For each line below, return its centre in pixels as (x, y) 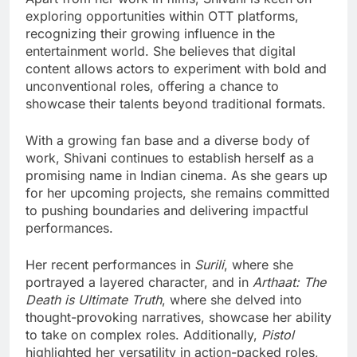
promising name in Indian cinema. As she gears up (177, 176)
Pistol (278, 335)
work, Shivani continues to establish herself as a (170, 158)
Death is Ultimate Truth (94, 300)
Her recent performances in (110, 265)
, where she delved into (232, 300)
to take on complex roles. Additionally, (143, 335)
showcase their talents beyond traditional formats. (176, 104)
